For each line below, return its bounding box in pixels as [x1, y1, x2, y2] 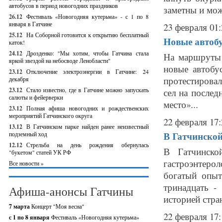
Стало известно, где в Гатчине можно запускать [26, 86, 149, 94]
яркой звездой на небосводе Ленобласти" [9, 56, 111, 64]
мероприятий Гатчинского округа [9, 111, 92, 119]
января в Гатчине [9, 20, 52, 28]
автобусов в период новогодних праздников [9, 1, 118, 9]
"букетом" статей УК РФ [9, 148, 71, 156]
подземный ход [9, 130, 47, 138]
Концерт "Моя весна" [31, 202, 84, 210]
